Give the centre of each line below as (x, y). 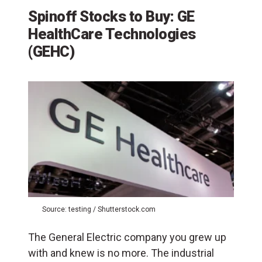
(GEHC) (51, 51)
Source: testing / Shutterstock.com (99, 210)
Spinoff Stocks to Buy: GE (111, 16)
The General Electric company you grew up (127, 237)
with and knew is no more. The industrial (121, 253)
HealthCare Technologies (112, 34)
